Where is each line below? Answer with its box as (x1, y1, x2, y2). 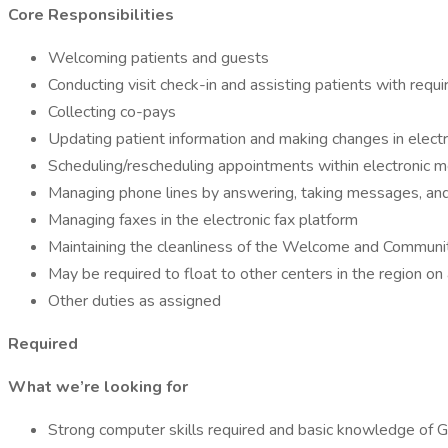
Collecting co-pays (48, 101, 176, 123)
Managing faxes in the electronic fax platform (48, 209, 358, 231)
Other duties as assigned (48, 290, 221, 312)
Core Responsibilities (8, 4, 174, 26)
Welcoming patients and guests (48, 47, 269, 69)
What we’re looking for (8, 376, 188, 398)
